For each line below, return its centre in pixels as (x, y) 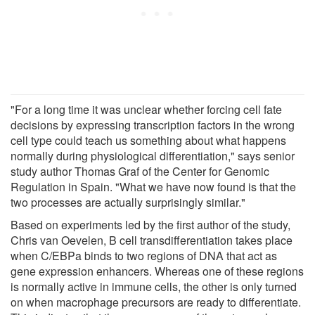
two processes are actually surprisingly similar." (128, 202)
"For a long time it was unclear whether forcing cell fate (146, 109)
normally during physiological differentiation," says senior (153, 155)
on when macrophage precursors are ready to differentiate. (156, 302)
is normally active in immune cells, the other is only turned (154, 286)
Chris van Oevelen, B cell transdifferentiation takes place (152, 240)
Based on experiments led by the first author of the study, (150, 224)
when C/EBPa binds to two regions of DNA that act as (144, 255)
